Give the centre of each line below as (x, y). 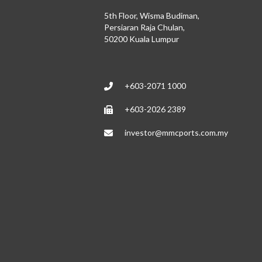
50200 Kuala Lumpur (141, 39)
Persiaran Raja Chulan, (144, 27)
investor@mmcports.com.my (176, 133)
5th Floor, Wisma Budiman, (151, 16)
